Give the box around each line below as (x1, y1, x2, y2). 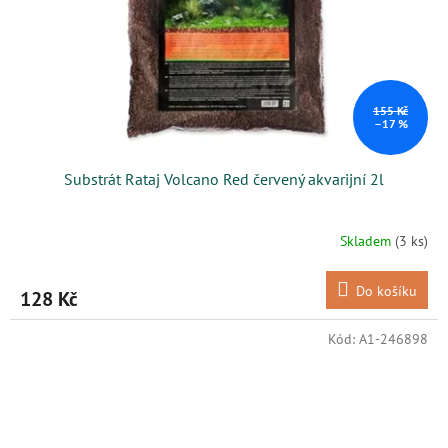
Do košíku (356, 281, 417, 300)
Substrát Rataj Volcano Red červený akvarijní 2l (64, 168, 384, 189)
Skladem (340, 232, 395, 251)
